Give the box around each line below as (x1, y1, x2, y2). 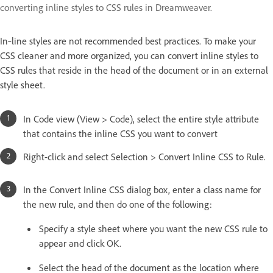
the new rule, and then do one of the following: (23, 198, 212, 210)
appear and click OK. (39, 237, 121, 249)
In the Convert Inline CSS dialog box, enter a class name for (23, 183, 261, 196)
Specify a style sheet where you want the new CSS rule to (39, 222, 268, 235)
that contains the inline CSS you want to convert (23, 127, 218, 140)
